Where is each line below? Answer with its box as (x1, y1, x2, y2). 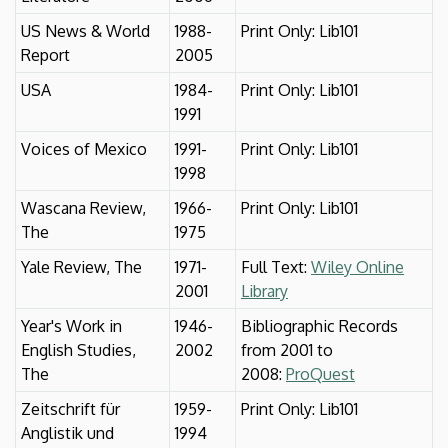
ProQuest (286, 363, 355, 384)
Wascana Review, (21, 197, 146, 218)
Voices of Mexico (21, 138, 147, 159)
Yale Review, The (21, 256, 142, 277)
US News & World (21, 20, 150, 41)
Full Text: (241, 256, 311, 277)
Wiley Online (311, 256, 404, 277)
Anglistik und (21, 422, 114, 443)
